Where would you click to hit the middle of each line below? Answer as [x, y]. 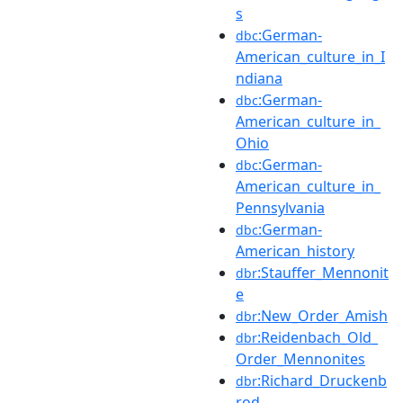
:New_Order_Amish [322, 315]
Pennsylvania [280, 207]
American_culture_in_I [310, 56]
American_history [295, 251]
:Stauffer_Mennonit [323, 272]
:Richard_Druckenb [322, 380]
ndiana [259, 78]
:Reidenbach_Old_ [318, 337]
